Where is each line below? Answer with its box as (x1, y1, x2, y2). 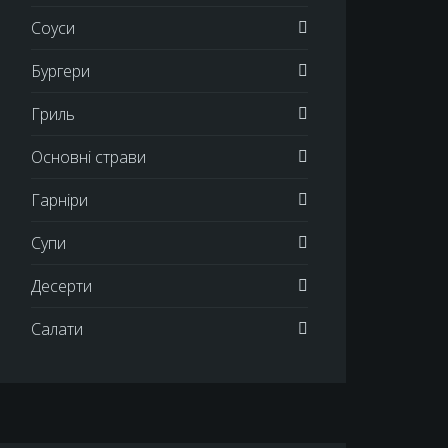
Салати (30, 318, 83, 341)
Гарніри (30, 189, 88, 212)
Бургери (30, 60, 90, 83)
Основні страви (30, 146, 146, 169)
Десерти (30, 275, 92, 298)
